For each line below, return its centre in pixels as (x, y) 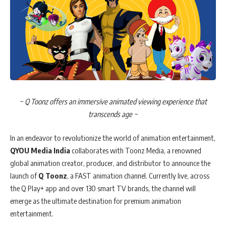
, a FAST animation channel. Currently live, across (138, 176)
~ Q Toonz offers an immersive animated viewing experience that (113, 101)
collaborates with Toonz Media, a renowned (136, 150)
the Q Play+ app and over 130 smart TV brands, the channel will (103, 188)
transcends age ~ (113, 114)
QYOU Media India (40, 150)
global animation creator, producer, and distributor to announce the (110, 163)
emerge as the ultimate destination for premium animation (96, 201)
